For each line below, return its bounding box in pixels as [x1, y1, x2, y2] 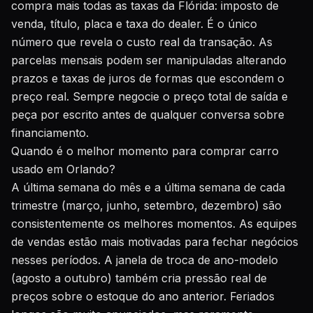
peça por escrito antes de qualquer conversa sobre [11, 108, 284, 122]
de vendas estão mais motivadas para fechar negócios [11, 235, 298, 249]
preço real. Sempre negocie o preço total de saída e [11, 89, 288, 103]
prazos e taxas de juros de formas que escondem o [11, 71, 284, 85]
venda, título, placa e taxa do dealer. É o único [11, 17, 257, 31]
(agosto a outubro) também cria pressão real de [11, 271, 267, 285]
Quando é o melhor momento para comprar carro [11, 144, 279, 158]
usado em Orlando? [11, 162, 115, 176]
